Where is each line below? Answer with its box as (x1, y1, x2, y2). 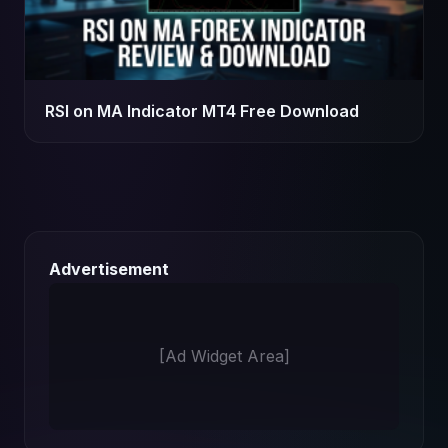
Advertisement (49, 259, 169, 279)
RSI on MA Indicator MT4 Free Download (45, 101, 359, 121)
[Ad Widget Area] (158, 346, 290, 366)
